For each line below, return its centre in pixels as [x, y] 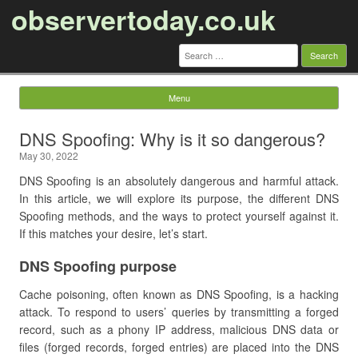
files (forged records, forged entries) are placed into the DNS [179, 347]
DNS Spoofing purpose [98, 266]
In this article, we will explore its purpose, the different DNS [179, 198]
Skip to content [217, 115]
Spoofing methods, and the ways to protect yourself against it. [179, 216]
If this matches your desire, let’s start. [113, 233]
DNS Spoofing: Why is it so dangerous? [172, 139]
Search [196, 49]
